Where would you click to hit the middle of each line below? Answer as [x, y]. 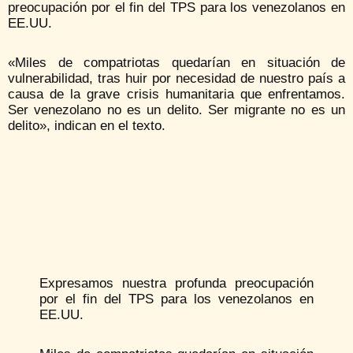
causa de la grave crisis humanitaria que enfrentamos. [176, 94]
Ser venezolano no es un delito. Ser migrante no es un [176, 110]
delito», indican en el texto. [87, 125]
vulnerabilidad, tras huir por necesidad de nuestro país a [176, 78]
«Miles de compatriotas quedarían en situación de [176, 62]
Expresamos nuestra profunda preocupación [176, 283]
